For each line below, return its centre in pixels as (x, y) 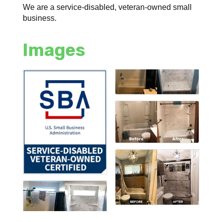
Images (54, 50)
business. (40, 18)
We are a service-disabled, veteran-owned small (108, 7)
